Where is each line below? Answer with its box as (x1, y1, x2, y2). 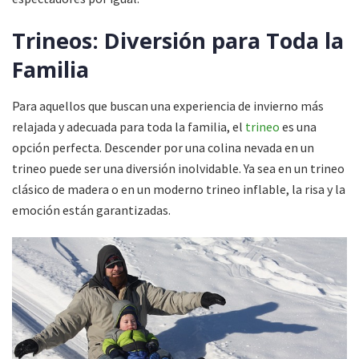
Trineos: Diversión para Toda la (12, 26, 344, 56)
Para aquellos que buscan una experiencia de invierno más (12, 97, 324, 114)
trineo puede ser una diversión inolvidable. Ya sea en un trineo (12, 159, 345, 176)
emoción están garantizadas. (12, 201, 171, 218)
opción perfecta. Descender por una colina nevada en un (12, 139, 314, 155)
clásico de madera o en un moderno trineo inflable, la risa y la (12, 180, 345, 197)
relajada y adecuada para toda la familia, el (12, 118, 245, 135)
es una (280, 118, 317, 135)
